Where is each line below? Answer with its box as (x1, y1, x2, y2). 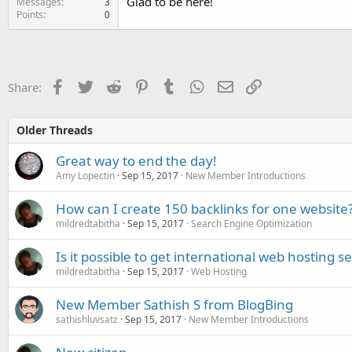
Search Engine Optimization (191, 216, 312, 230)
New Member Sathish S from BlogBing (56, 295, 293, 313)
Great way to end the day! (56, 151, 217, 170)
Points (16, 7, 43, 21)
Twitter (93, 77, 131, 93)
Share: (8, 79, 42, 95)
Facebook (64, 77, 117, 93)
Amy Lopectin (56, 168, 115, 182)
